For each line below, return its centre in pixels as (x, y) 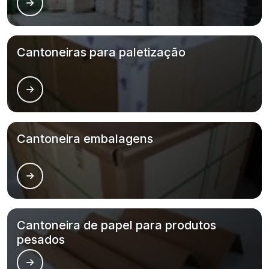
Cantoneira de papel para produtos (116, 225)
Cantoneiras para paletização (101, 52)
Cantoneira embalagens (85, 138)
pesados (41, 239)
